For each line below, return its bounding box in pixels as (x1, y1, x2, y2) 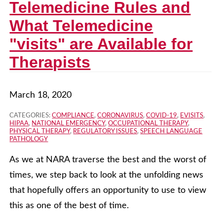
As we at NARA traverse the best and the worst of (9, 155, 207, 165)
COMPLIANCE (52, 112, 95, 119)
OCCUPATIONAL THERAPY (108, 120, 188, 127)
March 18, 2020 (9, 91, 72, 100)
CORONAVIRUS (97, 112, 144, 119)
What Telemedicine (9, 17, 153, 35)
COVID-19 (146, 112, 178, 119)
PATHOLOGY (9, 136, 48, 143)
